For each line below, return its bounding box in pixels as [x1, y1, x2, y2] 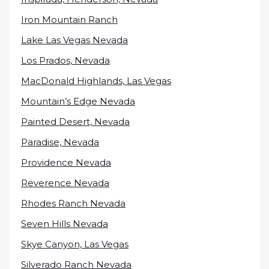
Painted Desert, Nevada [21, 116, 130, 127]
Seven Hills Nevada [21, 218, 108, 229]
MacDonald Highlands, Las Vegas [21, 75, 171, 86]
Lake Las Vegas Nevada [21, 34, 128, 46]
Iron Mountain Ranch [21, 14, 118, 25]
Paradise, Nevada [21, 136, 99, 148]
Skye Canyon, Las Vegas [21, 238, 128, 250]
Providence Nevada [21, 157, 111, 168]
